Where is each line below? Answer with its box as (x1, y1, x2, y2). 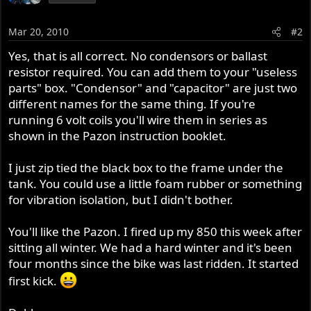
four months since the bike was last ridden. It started (8, 255, 299, 271)
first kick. (8, 272, 60, 289)
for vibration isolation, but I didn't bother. (8, 191, 234, 208)
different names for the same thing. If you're (8, 95, 256, 112)
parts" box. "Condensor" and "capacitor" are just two (8, 79, 298, 96)
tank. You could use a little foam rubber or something (8, 175, 303, 192)
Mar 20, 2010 (8, 24, 69, 38)
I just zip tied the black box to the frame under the (8, 159, 284, 176)
